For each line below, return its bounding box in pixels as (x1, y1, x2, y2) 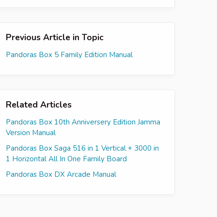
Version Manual (6, 127, 56, 138)
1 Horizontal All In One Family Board (6, 154, 127, 164)
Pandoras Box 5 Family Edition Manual (6, 49, 133, 60)
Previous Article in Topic (6, 31, 104, 43)
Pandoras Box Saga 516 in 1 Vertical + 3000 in (6, 143, 159, 153)
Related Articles (6, 98, 72, 110)
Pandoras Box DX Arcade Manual (6, 169, 116, 179)
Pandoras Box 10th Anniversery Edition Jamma (6, 117, 160, 127)
